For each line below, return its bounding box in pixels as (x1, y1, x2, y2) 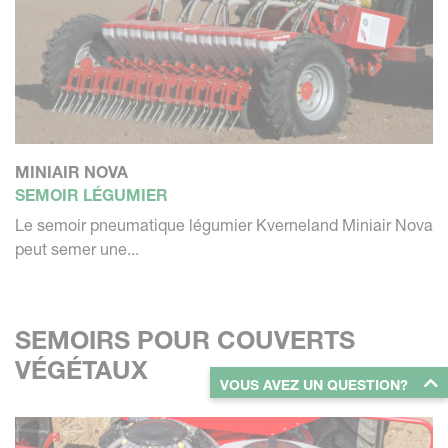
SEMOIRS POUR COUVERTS (15, 325, 355, 356)
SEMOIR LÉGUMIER (15, 185, 168, 206)
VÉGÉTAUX (15, 355, 148, 386)
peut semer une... (15, 239, 139, 260)
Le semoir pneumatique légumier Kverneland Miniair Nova (15, 215, 433, 236)
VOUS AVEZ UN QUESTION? (220, 376, 408, 394)
